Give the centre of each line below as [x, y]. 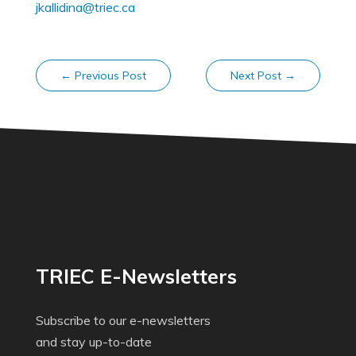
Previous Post [110, 75]
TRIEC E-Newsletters [136, 277]
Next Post [256, 75]
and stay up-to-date [93, 342]
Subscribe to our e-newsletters [123, 321]
